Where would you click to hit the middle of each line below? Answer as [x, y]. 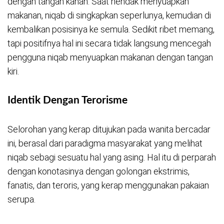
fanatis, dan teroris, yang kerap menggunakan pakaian [108, 185]
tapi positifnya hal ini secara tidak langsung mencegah [109, 43]
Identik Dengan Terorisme [67, 100]
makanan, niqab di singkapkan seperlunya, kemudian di [109, 15]
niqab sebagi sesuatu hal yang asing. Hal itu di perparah [112, 157]
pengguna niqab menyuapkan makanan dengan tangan [110, 57]
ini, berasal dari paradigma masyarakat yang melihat [105, 143]
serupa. [21, 199]
